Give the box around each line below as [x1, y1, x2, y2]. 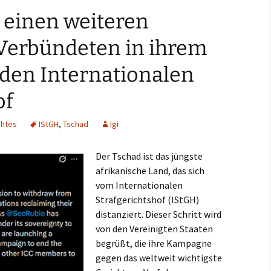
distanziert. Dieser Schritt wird [96, 208, 221, 220]
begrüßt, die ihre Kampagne [96, 237, 212, 249]
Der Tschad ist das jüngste [96, 150, 203, 162]
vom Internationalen [96, 179, 183, 191]
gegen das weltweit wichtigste [96, 252, 222, 264]
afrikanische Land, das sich [96, 165, 204, 177]
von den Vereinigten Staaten [96, 223, 213, 235]
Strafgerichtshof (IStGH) [96, 194, 199, 206]
